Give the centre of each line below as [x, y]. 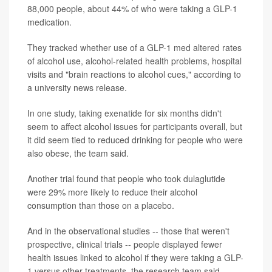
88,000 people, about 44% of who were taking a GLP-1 [132, 9]
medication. [49, 22]
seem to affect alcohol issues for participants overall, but [135, 127]
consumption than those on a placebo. [101, 206]
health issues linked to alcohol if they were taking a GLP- [135, 258]
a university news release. [77, 88]
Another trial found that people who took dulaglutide [126, 179]
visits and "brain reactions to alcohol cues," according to [134, 74]
